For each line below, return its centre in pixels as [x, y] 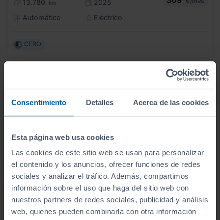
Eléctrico [107, 18]
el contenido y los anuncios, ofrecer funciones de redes [106, 164]
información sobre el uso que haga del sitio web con [100, 188]
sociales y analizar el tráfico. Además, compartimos [100, 176]
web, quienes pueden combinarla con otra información [104, 211]
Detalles [100, 102]
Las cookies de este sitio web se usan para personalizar [108, 152]
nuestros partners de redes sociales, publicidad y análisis [110, 199]
